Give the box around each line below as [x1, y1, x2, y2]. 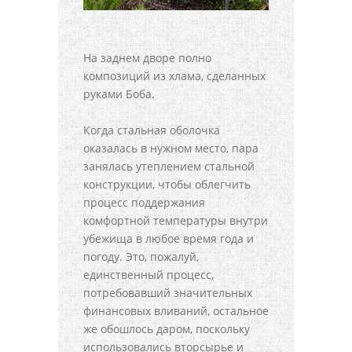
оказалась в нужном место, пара [83, 140, 258, 156]
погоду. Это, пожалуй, [83, 248, 199, 264]
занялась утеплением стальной [83, 158, 255, 174]
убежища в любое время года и [83, 230, 254, 246]
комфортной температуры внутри [83, 212, 268, 228]
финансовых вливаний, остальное [83, 302, 269, 318]
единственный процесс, [83, 266, 214, 282]
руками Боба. [83, 86, 155, 101]
